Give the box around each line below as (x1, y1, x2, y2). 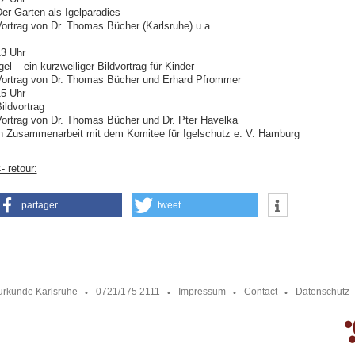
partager (21, 199, 58, 211)
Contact (243, 287, 277, 297)
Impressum (177, 287, 226, 297)
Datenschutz (295, 287, 349, 297)
